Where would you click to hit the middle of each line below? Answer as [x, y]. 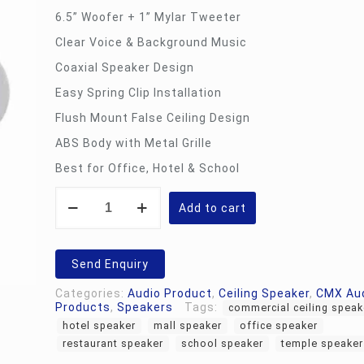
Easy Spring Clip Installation [139, 93]
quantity [80, 271]
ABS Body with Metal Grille [134, 143]
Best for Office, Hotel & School [147, 168]
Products [83, 307]
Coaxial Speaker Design [125, 67]
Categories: [91, 293]
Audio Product [170, 293]
